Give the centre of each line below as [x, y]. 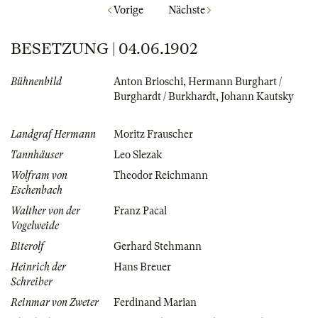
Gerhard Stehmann [158, 247]
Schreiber [32, 282]
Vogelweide [35, 226]
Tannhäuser [37, 155]
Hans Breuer [142, 267]
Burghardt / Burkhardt [165, 97]
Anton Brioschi [148, 82]
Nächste [187, 10]
